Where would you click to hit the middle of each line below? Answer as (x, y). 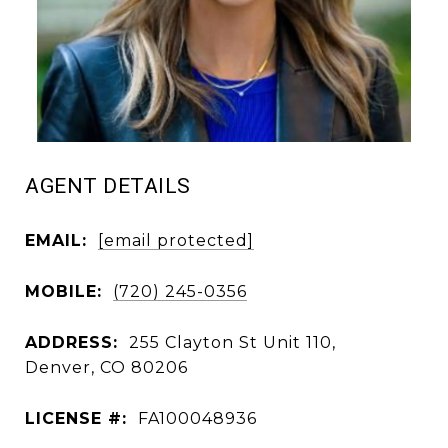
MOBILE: (63, 291)
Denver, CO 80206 (106, 367)
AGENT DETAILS (108, 186)
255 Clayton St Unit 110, (232, 342)
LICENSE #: (76, 418)
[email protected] (176, 240)
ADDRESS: (71, 342)
